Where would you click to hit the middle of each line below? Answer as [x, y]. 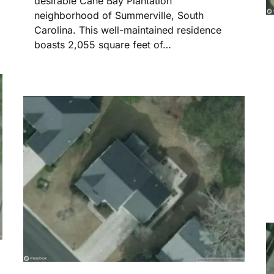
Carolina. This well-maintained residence [128, 30]
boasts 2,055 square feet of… [103, 45]
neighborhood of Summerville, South [119, 16]
